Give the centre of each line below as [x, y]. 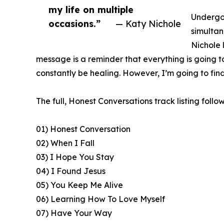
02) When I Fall [65, 143]
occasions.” [74, 24]
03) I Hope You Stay [75, 157]
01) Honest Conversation [83, 129]
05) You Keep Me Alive [79, 185]
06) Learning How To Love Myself [100, 199]
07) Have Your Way [74, 213]
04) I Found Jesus [71, 171]
